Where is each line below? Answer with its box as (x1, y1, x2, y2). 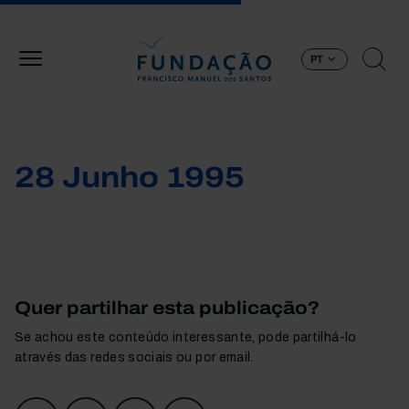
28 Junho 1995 (15, 162, 245, 194)
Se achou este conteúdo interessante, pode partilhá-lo (15, 330, 357, 344)
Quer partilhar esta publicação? (15, 298, 320, 318)
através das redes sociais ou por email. (15, 351, 254, 364)
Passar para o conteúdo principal (203, 3, 405, 17)
